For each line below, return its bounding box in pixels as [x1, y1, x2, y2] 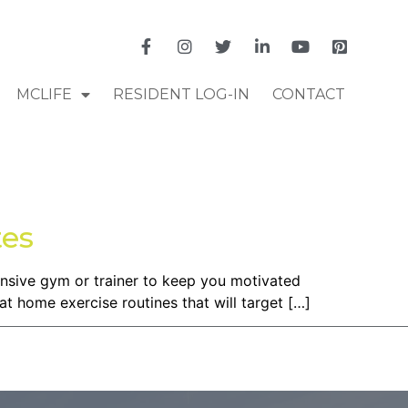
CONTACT [271, 85, 345, 103]
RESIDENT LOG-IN [112, 85, 250, 103]
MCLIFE [15, 85, 72, 103]
